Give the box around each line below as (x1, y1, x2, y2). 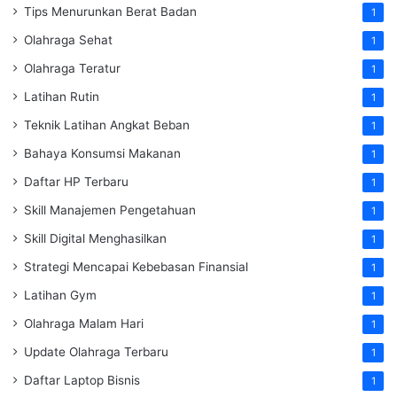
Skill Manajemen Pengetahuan (24, 202, 196, 217)
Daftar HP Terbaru (24, 174, 128, 189)
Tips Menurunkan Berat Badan (24, 4, 197, 19)
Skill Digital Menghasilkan (24, 230, 167, 245)
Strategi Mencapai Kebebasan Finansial (24, 259, 248, 274)
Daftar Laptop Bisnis (24, 372, 140, 387)
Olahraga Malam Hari (24, 315, 144, 331)
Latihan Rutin (24, 89, 99, 104)
